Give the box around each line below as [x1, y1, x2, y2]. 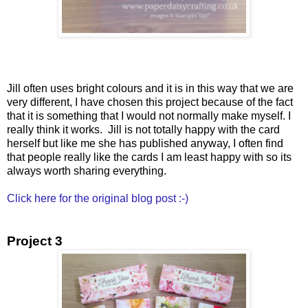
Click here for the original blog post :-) [7, 192, 188, 204]
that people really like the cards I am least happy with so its [7, 151, 291, 163]
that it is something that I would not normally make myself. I [7, 109, 291, 122]
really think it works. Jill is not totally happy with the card [7, 123, 280, 135]
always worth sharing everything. [7, 164, 166, 177]
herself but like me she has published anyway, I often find [7, 137, 283, 149]
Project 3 [7, 233, 63, 248]
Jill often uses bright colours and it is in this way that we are [7, 82, 294, 94]
